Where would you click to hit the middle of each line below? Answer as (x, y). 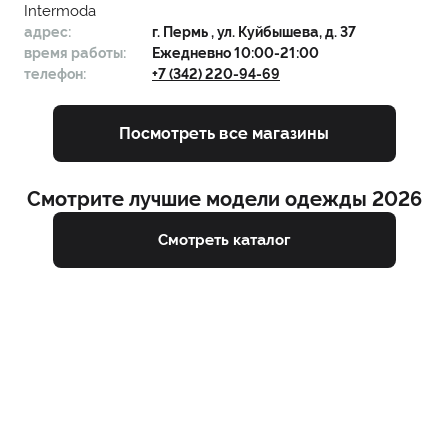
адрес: (47, 32)
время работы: (75, 53)
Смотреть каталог (224, 239)
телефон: (55, 74)
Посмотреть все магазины (224, 133)
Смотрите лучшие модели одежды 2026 (224, 199)
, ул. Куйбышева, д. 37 (283, 32)
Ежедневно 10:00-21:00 (235, 53)
